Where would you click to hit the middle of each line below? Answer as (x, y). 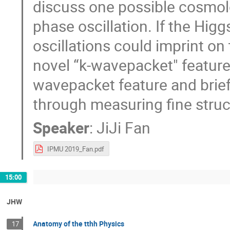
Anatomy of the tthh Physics (79, 223)
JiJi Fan (124, 127)
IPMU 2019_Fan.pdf (75, 149)
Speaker (61, 127)
